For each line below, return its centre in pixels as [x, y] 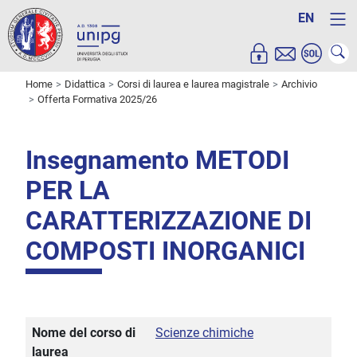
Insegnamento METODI [157, 161]
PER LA [68, 191]
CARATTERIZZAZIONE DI [169, 221]
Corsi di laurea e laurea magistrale [193, 84]
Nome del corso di [84, 333]
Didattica [85, 84]
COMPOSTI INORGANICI [165, 251]
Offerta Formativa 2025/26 [97, 100]
